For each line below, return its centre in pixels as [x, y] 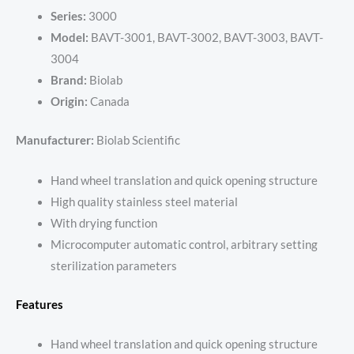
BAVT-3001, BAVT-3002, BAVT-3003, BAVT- [207, 38]
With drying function [104, 223]
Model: [70, 38]
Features [40, 304]
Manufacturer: [55, 141]
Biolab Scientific [137, 141]
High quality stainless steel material [144, 201]
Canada [108, 102]
